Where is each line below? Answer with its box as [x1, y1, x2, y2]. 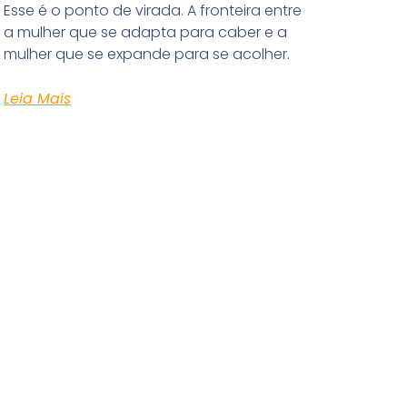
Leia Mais [4, 87, 72, 109]
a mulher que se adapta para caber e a [4, 21, 288, 43]
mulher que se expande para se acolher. [4, 43, 291, 65]
